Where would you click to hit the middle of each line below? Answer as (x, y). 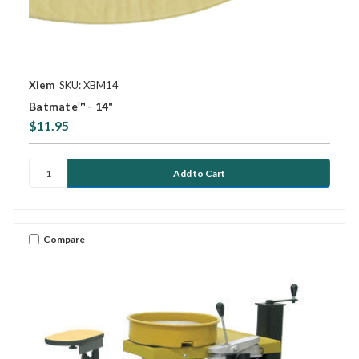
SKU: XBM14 (89, 85)
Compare (64, 239)
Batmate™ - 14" (71, 107)
